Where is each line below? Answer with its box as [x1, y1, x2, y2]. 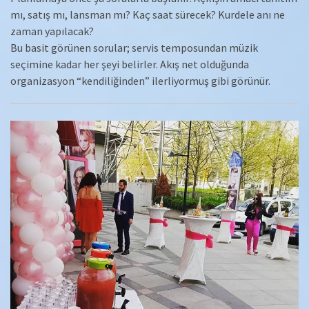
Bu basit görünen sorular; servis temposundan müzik [10, 41, 258, 55]
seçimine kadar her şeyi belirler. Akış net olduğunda [10, 57, 249, 72]
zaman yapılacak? [10, 24, 94, 39]
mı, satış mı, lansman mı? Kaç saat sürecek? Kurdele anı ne [10, 8, 285, 22]
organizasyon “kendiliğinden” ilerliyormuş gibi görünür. [10, 74, 270, 88]
